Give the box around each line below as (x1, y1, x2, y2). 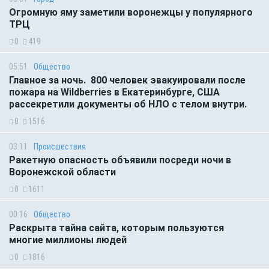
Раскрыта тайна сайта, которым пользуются (9, 222, 224, 234)
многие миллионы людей (9, 234, 127, 246)
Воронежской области (9, 166, 116, 178)
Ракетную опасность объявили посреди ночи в (9, 154, 231, 166)
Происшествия (34, 142, 86, 152)
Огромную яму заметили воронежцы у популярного (9, 7, 253, 19)
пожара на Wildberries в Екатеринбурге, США (9, 86, 220, 98)
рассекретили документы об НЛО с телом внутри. (9, 98, 247, 110)
